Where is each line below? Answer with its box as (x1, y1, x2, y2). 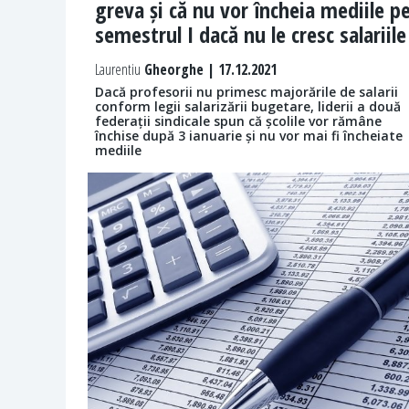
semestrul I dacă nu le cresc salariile (95, 19, 406, 50)
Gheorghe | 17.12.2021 (141, 59, 277, 80)
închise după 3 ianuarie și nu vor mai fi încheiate (95, 127, 403, 145)
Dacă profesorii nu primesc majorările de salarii (95, 83, 398, 101)
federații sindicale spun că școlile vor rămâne (95, 112, 382, 131)
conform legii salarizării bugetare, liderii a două (95, 98, 401, 116)
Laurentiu (95, 59, 141, 80)
